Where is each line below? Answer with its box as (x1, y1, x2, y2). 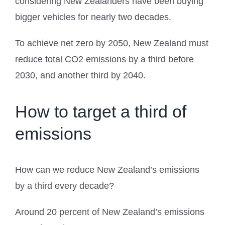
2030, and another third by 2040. (15, 70, 146, 80)
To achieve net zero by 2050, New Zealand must (15, 38, 208, 48)
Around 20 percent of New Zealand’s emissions (15, 206, 204, 217)
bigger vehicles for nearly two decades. (15, 12, 171, 22)
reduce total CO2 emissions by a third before (15, 54, 194, 64)
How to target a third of (15, 101, 186, 121)
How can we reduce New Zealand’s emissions (15, 164, 199, 175)
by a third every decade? (15, 180, 114, 191)
